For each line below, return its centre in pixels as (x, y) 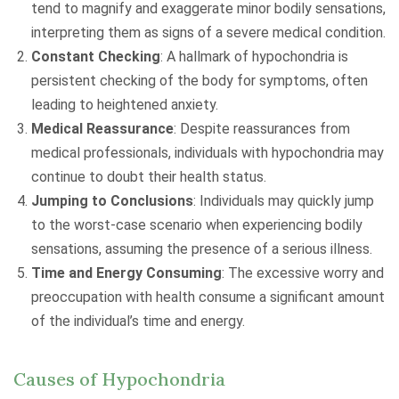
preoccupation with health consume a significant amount (208, 297)
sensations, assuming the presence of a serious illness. (202, 249)
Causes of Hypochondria (119, 379)
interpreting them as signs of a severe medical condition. (208, 33)
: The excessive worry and (303, 273)
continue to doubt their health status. (149, 177)
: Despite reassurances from (262, 129)
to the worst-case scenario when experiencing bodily (197, 225)
